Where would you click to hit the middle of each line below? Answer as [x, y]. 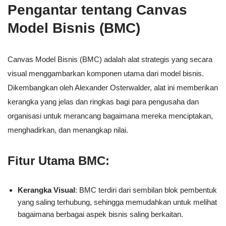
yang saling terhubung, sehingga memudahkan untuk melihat [117, 202]
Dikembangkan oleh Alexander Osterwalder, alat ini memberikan [113, 88]
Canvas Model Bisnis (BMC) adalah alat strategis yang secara [110, 60]
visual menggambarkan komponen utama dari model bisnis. [106, 74]
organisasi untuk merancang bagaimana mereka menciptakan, [110, 116]
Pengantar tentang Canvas [97, 10]
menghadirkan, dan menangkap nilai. [68, 130]
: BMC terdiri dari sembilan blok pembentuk [146, 190]
